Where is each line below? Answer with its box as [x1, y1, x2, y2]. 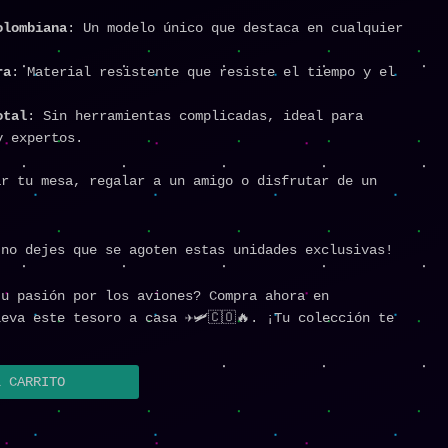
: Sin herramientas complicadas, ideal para [26, 108, 363, 125]
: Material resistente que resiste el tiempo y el [10, 64, 395, 81]
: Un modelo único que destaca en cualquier [66, 20, 403, 37]
